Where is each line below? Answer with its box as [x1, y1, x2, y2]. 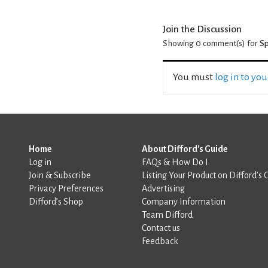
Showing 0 [163, 38, 201, 48]
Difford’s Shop [29, 196, 83, 206]
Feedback [142, 236, 178, 246]
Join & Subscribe [29, 170, 91, 180]
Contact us [142, 223, 180, 233]
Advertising [142, 183, 185, 193]
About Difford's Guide [142, 144, 228, 154]
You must [173, 71, 215, 83]
